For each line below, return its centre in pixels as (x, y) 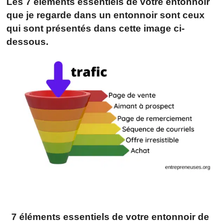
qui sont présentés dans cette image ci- (96, 28)
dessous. (28, 41)
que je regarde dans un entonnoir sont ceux (106, 15)
